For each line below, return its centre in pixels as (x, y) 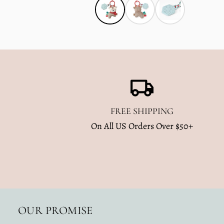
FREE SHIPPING (142, 111)
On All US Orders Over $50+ (142, 126)
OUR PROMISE (55, 210)
